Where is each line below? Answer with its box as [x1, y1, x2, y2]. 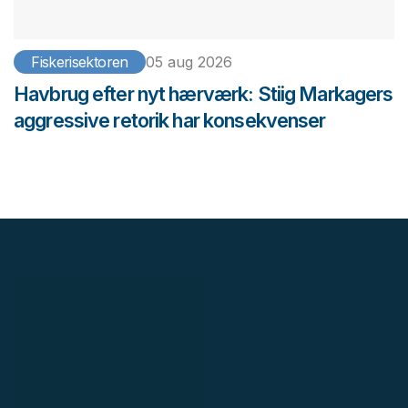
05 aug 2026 [145, 53, 232, 72]
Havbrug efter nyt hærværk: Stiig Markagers [14, 82, 393, 107]
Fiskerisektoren [31, 53, 128, 72]
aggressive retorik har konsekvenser [14, 108, 326, 133]
